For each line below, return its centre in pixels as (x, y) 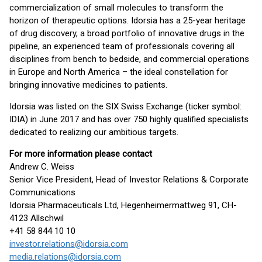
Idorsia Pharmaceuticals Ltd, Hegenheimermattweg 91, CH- (123, 205)
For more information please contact (81, 154)
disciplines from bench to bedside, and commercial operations (129, 59)
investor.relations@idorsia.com (69, 244)
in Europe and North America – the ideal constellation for (119, 72)
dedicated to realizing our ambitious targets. (94, 132)
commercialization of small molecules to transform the (116, 8)
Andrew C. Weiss (42, 167)
